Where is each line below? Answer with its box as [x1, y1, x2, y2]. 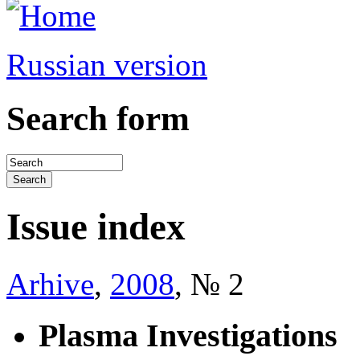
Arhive [6, 266, 94, 301]
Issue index [6, 206, 186, 248]
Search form [6, 99, 190, 137]
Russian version [6, 47, 207, 82]
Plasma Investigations [39, 317, 337, 354]
